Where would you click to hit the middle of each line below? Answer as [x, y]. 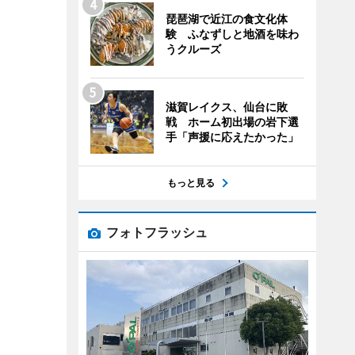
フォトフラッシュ [157, 232]
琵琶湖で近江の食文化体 [226, 19]
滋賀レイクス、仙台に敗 [226, 107]
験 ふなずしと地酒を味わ [232, 34]
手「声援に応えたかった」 [232, 137]
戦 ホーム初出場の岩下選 [232, 122]
